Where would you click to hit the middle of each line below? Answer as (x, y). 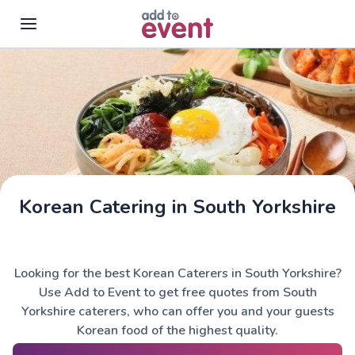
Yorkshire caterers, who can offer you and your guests (177, 311)
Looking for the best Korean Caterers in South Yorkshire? (177, 273)
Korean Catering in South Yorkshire (177, 207)
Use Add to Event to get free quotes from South (177, 292)
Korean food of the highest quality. (177, 330)
